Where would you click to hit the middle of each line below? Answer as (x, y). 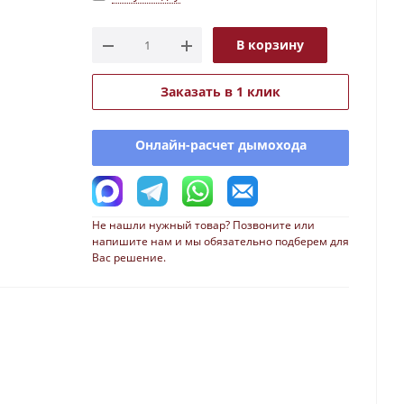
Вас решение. (129, 257)
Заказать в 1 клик (220, 92)
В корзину (270, 45)
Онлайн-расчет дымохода (220, 145)
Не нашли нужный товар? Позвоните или (203, 225)
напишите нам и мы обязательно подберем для (220, 241)
